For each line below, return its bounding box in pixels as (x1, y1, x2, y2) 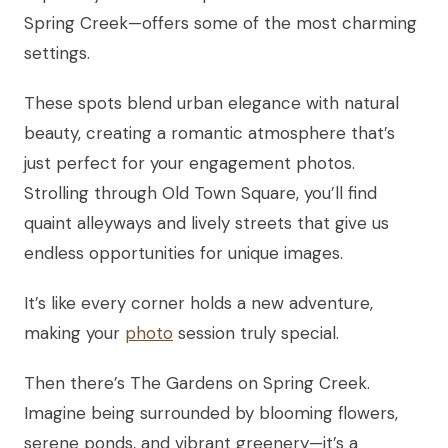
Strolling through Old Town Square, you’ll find (24, 181, 377, 204)
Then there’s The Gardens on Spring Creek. (24, 371, 370, 394)
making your (24, 321, 125, 344)
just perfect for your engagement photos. (24, 151, 355, 174)
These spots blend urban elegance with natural (24, 91, 399, 114)
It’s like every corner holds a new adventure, (24, 291, 373, 314)
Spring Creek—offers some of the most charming (24, 11, 417, 34)
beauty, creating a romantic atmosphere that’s (24, 121, 395, 144)
